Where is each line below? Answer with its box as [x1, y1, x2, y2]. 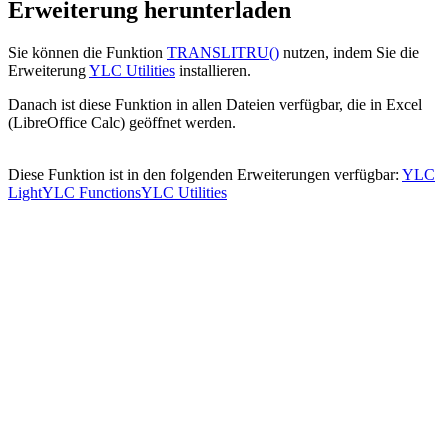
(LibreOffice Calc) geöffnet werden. [8, 114, 236, 132]
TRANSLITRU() [167, 44, 279, 62]
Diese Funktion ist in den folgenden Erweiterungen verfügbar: [8, 166, 402, 184]
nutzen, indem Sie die [279, 44, 419, 62]
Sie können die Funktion [8, 44, 167, 62]
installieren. [175, 62, 251, 80]
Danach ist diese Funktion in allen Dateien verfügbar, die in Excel [8, 96, 422, 114]
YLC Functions [42, 184, 141, 202]
